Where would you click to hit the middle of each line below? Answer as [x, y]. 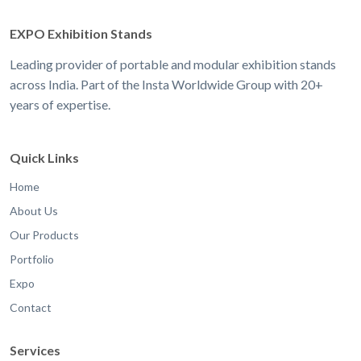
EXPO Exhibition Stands [81, 33]
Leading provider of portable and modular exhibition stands [173, 64]
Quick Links [44, 158]
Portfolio [32, 259]
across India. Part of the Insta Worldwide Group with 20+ [166, 84]
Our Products [44, 235]
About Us [34, 211]
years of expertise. [60, 104]
